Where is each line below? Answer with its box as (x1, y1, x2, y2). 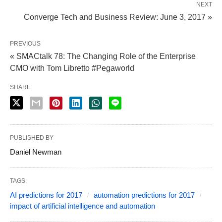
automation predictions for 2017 (94, 190, 195, 199)
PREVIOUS (10, 40, 41, 47)
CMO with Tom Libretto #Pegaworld (10, 63, 134, 72)
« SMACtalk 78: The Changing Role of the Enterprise (10, 52, 196, 60)
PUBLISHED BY (10, 134, 54, 141)
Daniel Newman (10, 147, 61, 156)
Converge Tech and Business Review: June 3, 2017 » (24, 12, 212, 21)
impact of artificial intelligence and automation (10, 201, 155, 210)
